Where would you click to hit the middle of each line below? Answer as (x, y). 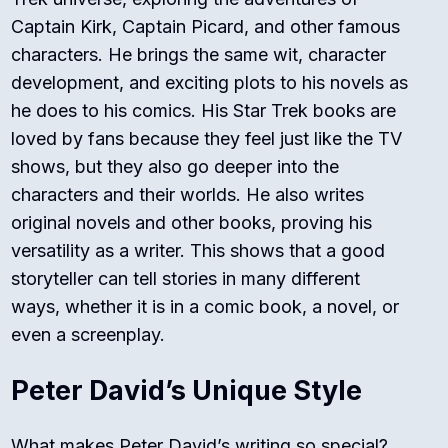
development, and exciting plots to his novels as (210, 83)
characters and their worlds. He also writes (188, 195)
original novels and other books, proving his (192, 223)
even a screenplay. (88, 335)
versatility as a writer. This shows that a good (198, 251)
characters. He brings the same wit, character (199, 55)
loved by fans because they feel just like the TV (207, 139)
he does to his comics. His (122, 111)
